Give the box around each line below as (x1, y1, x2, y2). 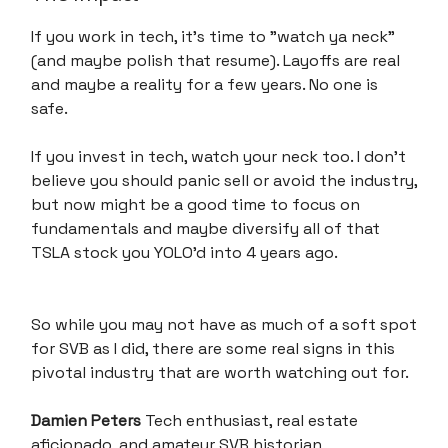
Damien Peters (31, 409, 145, 431)
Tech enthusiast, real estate (145, 409, 358, 431)
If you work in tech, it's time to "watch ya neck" (31, 25, 395, 47)
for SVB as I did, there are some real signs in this (31, 337, 395, 359)
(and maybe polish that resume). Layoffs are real (31, 49, 400, 71)
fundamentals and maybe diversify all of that (31, 217, 380, 239)
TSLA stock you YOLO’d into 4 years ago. (31, 241, 338, 263)
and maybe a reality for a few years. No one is (31, 73, 378, 95)
